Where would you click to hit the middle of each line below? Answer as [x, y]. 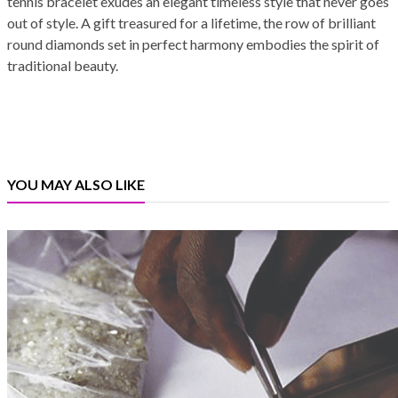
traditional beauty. [63, 66]
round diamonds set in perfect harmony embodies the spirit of [193, 44]
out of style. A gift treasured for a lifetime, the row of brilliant [191, 23]
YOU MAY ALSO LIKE [76, 185]
